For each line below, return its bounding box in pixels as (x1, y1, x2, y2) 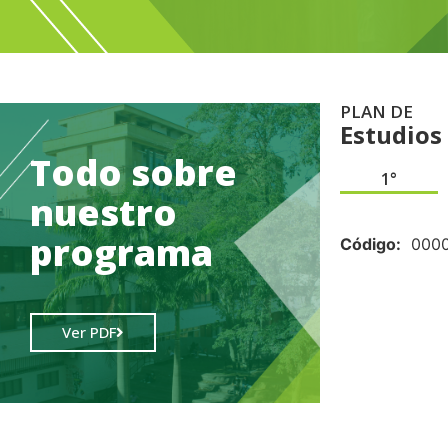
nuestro (30, 188, 177, 238)
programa (30, 228, 213, 278)
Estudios (340, 117, 442, 151)
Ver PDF (62, 322, 116, 343)
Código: (340, 234, 401, 255)
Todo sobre (30, 148, 237, 198)
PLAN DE (340, 99, 413, 123)
